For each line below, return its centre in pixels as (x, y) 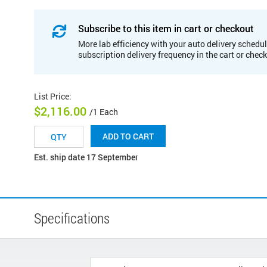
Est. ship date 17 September (86, 157)
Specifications (72, 218)
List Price (52, 96)
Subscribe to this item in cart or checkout (166, 28)
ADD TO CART (128, 136)
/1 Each (104, 112)
